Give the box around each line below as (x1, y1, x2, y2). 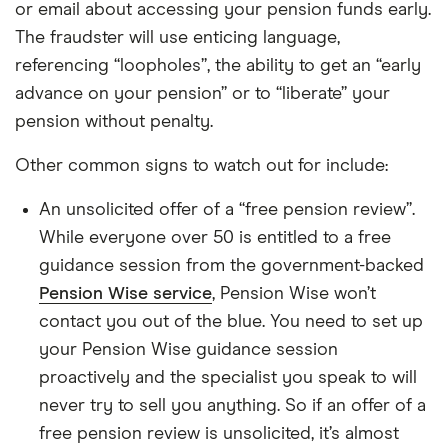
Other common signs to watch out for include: (15, 157, 388, 175)
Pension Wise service (39, 285, 212, 303)
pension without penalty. (15, 113, 213, 131)
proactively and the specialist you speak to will (39, 369, 417, 387)
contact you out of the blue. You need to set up (39, 313, 423, 331)
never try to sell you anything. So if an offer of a (39, 397, 426, 415)
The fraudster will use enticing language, (15, 29, 340, 47)
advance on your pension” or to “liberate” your (15, 85, 390, 103)
